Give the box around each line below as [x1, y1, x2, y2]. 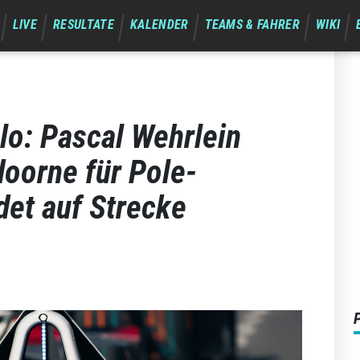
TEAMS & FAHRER [204, 17, 301, 32]
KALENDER [129, 17, 189, 32]
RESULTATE [53, 17, 114, 32]
